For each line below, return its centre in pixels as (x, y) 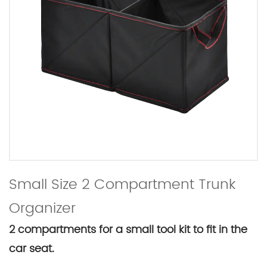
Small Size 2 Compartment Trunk (122, 185)
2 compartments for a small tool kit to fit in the (128, 230)
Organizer (42, 209)
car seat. (32, 249)
